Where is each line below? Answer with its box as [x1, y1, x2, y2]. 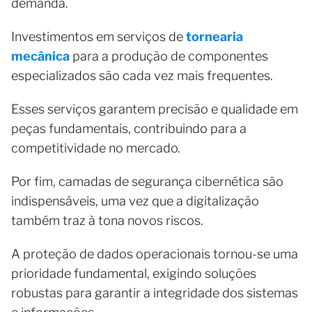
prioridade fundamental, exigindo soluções [11, 266, 256, 281]
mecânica [11, 49, 70, 63]
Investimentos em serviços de [11, 29, 186, 44]
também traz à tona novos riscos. [11, 213, 203, 228]
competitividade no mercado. [11, 141, 180, 155]
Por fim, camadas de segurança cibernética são [11, 174, 283, 189]
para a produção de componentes [70, 49, 268, 63]
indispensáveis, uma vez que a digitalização [11, 194, 259, 208]
